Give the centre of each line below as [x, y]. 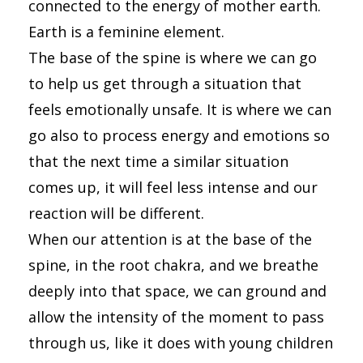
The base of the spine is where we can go [173, 58]
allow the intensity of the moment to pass [176, 317]
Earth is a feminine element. [126, 32]
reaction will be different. [116, 213]
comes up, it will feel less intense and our [173, 187]
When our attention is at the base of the [170, 239]
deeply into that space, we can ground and [177, 291]
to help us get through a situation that [165, 83]
